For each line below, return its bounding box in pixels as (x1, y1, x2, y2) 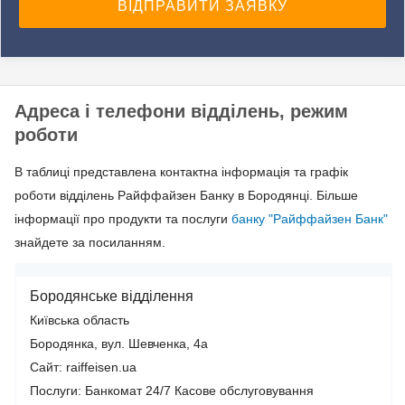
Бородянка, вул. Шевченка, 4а (30, 336, 208, 352)
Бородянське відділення (30, 288, 193, 305)
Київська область (30, 313, 129, 328)
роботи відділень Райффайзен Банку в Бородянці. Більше (14, 188, 358, 203)
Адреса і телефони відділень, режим (14, 101, 348, 122)
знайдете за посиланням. (14, 235, 165, 250)
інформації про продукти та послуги (14, 212, 231, 227)
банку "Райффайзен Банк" (231, 212, 388, 227)
